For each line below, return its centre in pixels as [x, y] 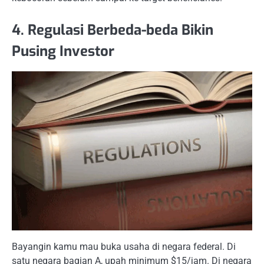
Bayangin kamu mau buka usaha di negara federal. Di [124, 247]
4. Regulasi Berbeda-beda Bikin [113, 30]
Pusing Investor [63, 52]
